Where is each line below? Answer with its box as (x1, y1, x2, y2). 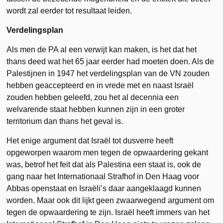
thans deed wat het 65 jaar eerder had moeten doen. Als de (6, 57, 215, 66)
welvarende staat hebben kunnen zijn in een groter (6, 105, 185, 113)
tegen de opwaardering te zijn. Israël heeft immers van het (6, 208, 210, 217)
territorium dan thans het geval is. (6, 117, 123, 125)
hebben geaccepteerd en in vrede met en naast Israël (6, 81, 194, 90)
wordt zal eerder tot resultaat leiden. (6, 6, 132, 15)
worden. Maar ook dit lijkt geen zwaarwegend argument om (6, 196, 215, 205)
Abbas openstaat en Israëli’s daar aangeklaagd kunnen (6, 184, 202, 193)
